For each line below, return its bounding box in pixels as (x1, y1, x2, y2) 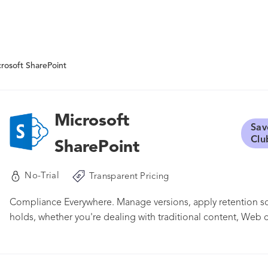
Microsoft (54, 113, 130, 130)
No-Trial (25, 172, 59, 181)
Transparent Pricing (89, 172, 169, 181)
